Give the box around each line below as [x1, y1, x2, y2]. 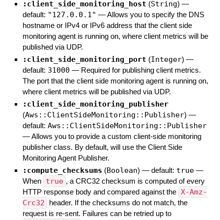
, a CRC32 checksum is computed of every [65, 177, 205, 186]
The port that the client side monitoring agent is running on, [22, 77, 208, 85]
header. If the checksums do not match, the [47, 198, 188, 207]
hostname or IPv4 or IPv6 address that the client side [22, 21, 192, 30]
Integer [150, 55, 182, 64]
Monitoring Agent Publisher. [22, 154, 110, 163]
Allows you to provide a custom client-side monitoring [31, 132, 201, 141]
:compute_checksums [22, 166, 102, 175]
